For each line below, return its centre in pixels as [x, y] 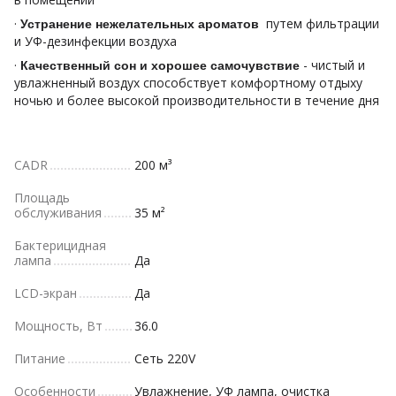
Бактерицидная [60, 245]
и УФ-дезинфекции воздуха [95, 41]
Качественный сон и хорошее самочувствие [160, 65]
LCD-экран [46, 293]
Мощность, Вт [58, 325]
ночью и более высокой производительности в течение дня [197, 100]
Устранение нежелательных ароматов [140, 23]
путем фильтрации [319, 23]
